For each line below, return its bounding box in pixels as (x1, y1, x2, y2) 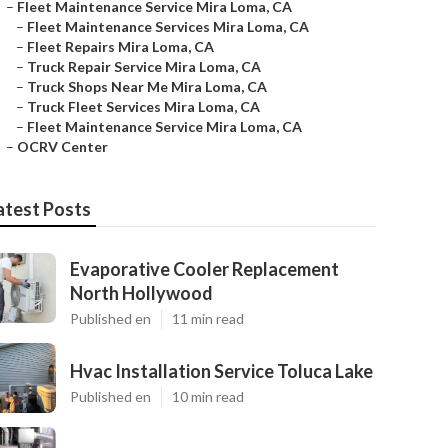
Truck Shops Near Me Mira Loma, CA (27, 78, 267, 95)
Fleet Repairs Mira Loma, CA (27, 38, 214, 55)
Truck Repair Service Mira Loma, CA (27, 58, 261, 75)
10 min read (172, 388, 244, 405)
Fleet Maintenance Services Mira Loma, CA (27, 18, 309, 35)
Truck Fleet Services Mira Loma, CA (27, 98, 260, 115)
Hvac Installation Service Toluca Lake (70, 360, 373, 382)
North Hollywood (70, 282, 213, 304)
